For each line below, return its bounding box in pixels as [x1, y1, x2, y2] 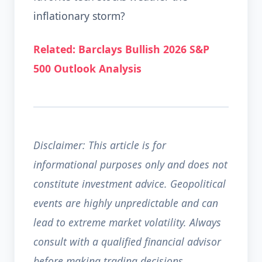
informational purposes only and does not [33, 157, 227, 171]
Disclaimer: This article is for [33, 138, 166, 152]
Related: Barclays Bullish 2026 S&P [33, 42, 209, 56]
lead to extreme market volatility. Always [33, 215, 221, 229]
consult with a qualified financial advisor [33, 235, 221, 249]
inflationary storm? [33, 9, 125, 23]
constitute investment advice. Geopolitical [33, 177, 226, 191]
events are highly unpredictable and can [33, 196, 218, 210]
